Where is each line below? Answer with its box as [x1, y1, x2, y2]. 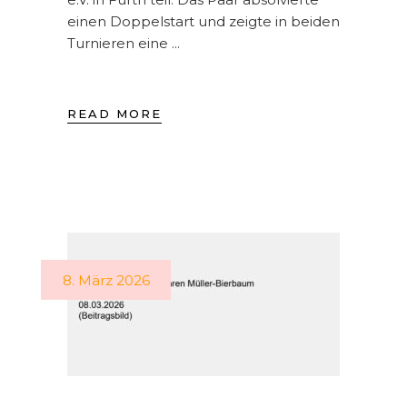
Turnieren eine [67, 35, 172, 53]
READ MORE [67, 106, 162, 122]
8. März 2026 [63, 272, 150, 290]
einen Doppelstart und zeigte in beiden [67, 13, 340, 31]
